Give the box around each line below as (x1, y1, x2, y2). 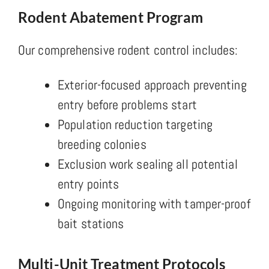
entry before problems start (58, 95, 197, 113)
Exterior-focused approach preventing (58, 76, 247, 93)
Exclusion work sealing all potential (58, 155, 238, 172)
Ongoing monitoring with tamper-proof (58, 195, 250, 212)
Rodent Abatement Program (18, 8, 204, 26)
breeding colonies (58, 135, 147, 153)
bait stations (58, 214, 124, 232)
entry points (58, 175, 119, 192)
